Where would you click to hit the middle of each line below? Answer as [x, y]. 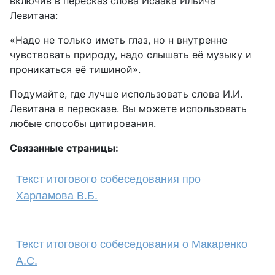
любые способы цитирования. [83, 123]
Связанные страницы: [64, 148]
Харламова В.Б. [57, 196]
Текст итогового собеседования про [108, 179]
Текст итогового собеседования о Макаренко [132, 244]
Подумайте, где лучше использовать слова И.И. [126, 94]
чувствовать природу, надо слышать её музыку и [131, 55]
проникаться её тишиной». [75, 69]
